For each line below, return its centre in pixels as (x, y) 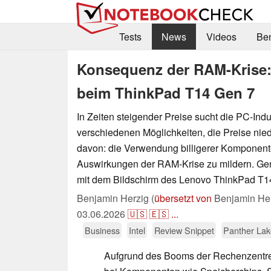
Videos (221, 37)
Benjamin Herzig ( (116, 198)
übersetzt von (183, 198)
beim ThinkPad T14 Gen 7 (166, 92)
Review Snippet (184, 230)
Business (102, 230)
